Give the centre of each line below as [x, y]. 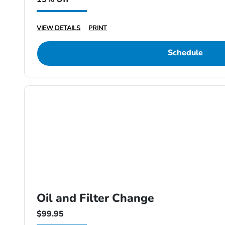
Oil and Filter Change [96, 198]
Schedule [185, 53]
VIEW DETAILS [59, 28]
